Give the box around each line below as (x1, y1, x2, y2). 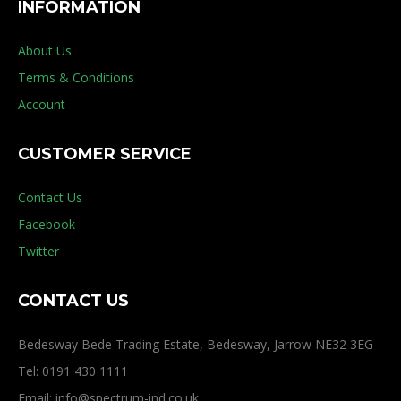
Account (18, 96, 65, 113)
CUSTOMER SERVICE (18, 144, 192, 164)
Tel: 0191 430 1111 (18, 362, 128, 380)
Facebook (18, 215, 75, 233)
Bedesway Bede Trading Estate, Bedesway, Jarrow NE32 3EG (18, 335, 373, 353)
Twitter (18, 242, 59, 260)
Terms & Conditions (18, 69, 134, 86)
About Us (18, 42, 72, 59)
